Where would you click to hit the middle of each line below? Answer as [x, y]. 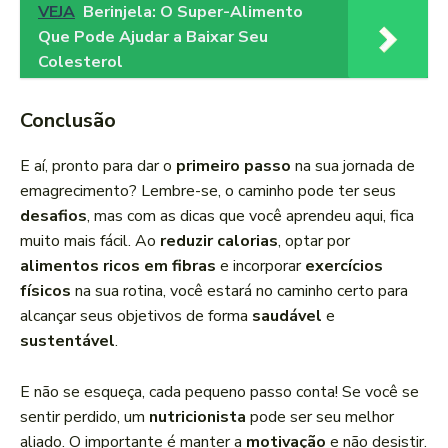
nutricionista [197, 417]
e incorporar [260, 266]
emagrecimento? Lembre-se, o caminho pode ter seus [208, 191]
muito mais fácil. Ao [90, 241]
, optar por [314, 241]
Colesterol [80, 62]
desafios [53, 216]
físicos [45, 291]
